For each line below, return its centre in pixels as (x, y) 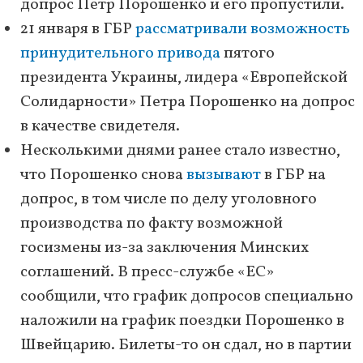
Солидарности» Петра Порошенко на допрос (188, 102)
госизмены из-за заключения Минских (164, 248)
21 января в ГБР (78, 30)
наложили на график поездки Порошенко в (182, 321)
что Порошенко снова (103, 175)
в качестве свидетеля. (100, 127)
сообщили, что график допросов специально (187, 297)
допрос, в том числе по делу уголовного (169, 200)
